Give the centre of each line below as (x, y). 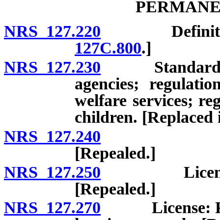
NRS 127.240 (52, 136)
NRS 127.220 (52, 31)
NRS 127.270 (52, 208)
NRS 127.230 (52, 67)
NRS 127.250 (52, 172)
